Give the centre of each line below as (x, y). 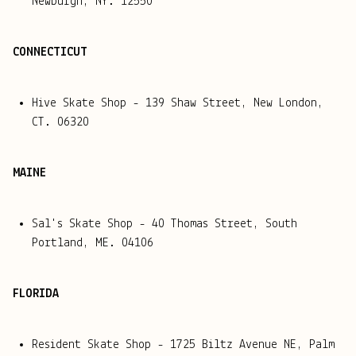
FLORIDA (36, 294)
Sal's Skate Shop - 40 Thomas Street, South (164, 224)
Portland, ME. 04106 (93, 244)
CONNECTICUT (50, 53)
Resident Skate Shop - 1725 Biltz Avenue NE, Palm (183, 345)
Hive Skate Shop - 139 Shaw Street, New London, (178, 104)
